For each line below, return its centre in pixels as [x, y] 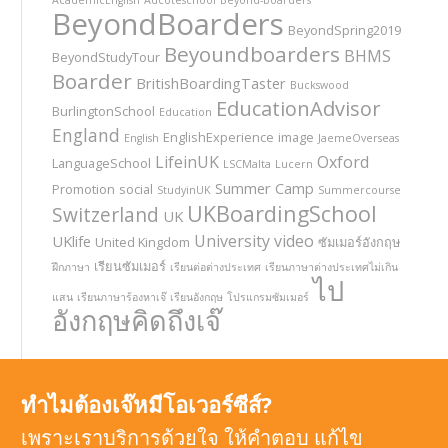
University [232, 240]
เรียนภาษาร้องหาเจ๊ [121, 296]
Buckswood [319, 84]
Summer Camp [264, 187]
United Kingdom [142, 241]
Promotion [83, 188]
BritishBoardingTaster [211, 82]
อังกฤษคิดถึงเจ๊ [136, 320]
